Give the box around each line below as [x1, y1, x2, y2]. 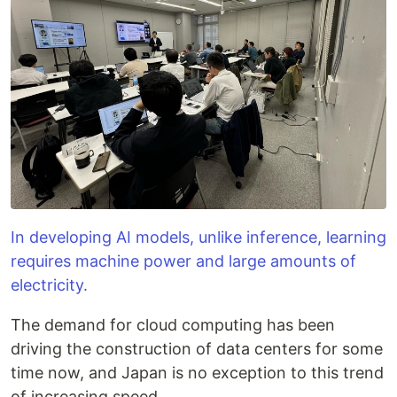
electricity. [11, 276, 88, 294]
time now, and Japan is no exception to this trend [11, 363, 384, 382]
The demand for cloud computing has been [11, 315, 335, 334]
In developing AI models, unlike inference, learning [11, 228, 386, 246]
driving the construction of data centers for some [11, 339, 383, 358]
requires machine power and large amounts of [11, 252, 356, 270]
